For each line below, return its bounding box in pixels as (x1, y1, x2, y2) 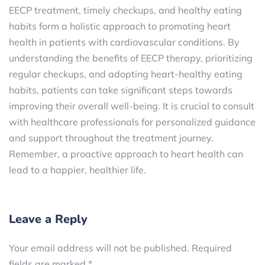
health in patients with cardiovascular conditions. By (9, 36, 240, 48)
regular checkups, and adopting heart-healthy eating (9, 68, 243, 80)
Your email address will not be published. (9, 242, 189, 254)
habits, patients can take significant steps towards (9, 84, 232, 96)
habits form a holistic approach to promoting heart (9, 20, 231, 32)
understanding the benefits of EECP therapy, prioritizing (9, 52, 253, 64)
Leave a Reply (9, 211, 88, 227)
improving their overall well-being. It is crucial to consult (9, 100, 254, 112)
